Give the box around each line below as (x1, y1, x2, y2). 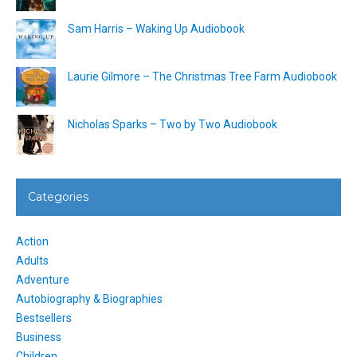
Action (16, 234, 49, 248)
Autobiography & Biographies (16, 292, 163, 305)
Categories (28, 189, 88, 204)
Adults (16, 253, 49, 267)
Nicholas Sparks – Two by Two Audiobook (68, 117, 277, 131)
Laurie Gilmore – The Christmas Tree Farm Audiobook (68, 69, 337, 83)
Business (16, 330, 61, 343)
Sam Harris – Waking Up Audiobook (68, 22, 245, 35)
